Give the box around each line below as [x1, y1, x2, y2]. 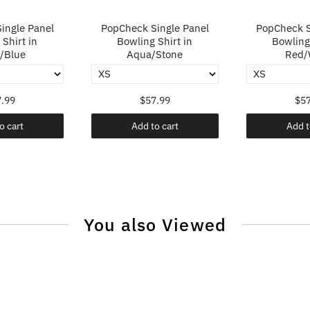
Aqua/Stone [127, 47, 183, 61]
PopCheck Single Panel [100, 21, 209, 35]
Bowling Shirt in [117, 34, 193, 48]
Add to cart [131, 119, 179, 132]
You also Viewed [83, 212, 227, 236]
